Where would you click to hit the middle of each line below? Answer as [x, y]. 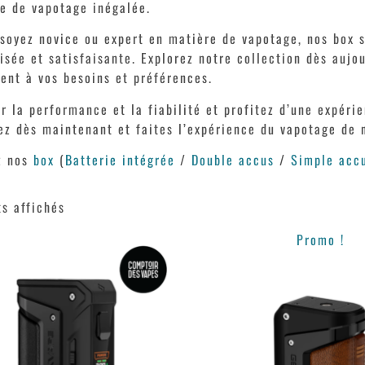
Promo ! [320, 240]
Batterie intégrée [121, 159]
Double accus [233, 159]
